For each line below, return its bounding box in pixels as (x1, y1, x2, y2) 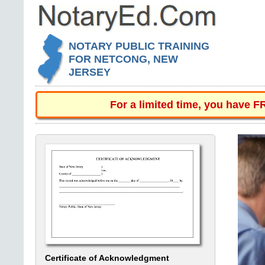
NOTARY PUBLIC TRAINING (69, 40, 209, 53)
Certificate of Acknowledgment (45, 253, 169, 263)
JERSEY (69, 66, 111, 79)
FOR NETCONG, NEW (69, 53, 178, 66)
